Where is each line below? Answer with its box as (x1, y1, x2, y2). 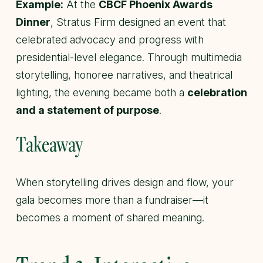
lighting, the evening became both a (16, 86, 187, 99)
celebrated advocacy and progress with (16, 33, 204, 46)
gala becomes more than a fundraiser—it (16, 193, 208, 206)
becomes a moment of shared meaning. (16, 211, 204, 224)
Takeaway (16, 129, 83, 158)
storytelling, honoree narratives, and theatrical (16, 68, 232, 81)
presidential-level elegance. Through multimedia (16, 50, 242, 63)
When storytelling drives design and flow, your (16, 176, 234, 188)
